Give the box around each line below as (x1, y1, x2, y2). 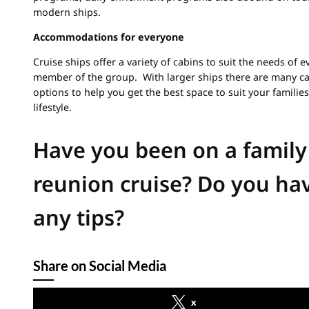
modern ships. (33, 5, 101, 19)
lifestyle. (33, 101, 72, 114)
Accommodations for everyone (33, 30, 184, 43)
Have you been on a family (33, 134, 307, 164)
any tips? (33, 202, 124, 232)
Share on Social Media (33, 257, 166, 274)
